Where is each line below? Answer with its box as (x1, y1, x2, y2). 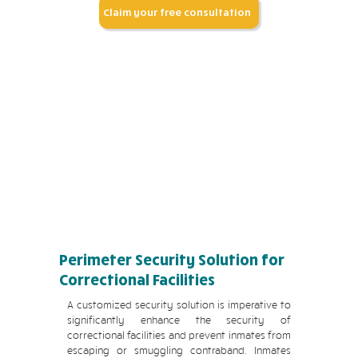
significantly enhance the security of (67, 313, 291, 326)
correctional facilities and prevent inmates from (67, 328, 291, 341)
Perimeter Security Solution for (59, 250, 284, 268)
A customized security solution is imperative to (67, 298, 291, 311)
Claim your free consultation (103, 6, 252, 18)
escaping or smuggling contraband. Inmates (67, 344, 291, 356)
